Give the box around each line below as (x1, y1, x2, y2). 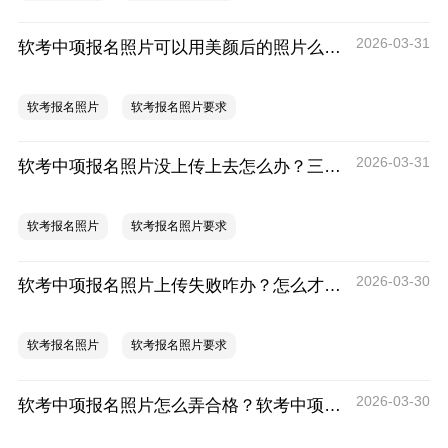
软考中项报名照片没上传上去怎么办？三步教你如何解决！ (323, 156, 341, 177)
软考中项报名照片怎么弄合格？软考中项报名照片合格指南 (323, 394, 341, 415)
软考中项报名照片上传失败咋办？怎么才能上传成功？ (323, 275, 341, 296)
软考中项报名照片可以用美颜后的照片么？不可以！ (323, 37, 341, 58)
